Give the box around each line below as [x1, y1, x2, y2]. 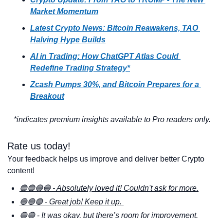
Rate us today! [7, 141, 73, 152]
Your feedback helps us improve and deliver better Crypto [7, 155, 204, 163]
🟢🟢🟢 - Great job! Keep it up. [19, 198, 124, 206]
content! [7, 166, 35, 175]
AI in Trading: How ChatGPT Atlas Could [30, 52, 179, 61]
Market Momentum [30, 7, 98, 16]
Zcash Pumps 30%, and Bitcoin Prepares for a [30, 80, 199, 89]
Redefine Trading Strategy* [30, 64, 130, 73]
